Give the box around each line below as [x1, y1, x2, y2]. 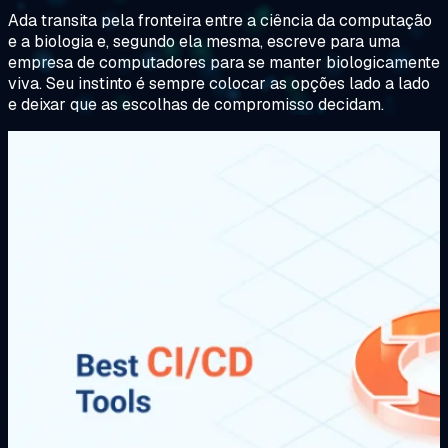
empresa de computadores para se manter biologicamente [8, 51, 440, 73]
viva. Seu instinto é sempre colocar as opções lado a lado [8, 72, 430, 94]
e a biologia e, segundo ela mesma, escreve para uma [8, 30, 400, 52]
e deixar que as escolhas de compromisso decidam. [8, 93, 384, 115]
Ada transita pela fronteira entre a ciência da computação [8, 9, 432, 31]
